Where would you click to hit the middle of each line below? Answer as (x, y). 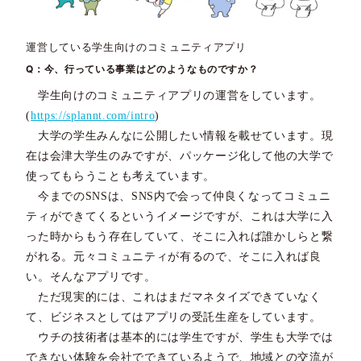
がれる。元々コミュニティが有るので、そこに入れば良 (174, 257)
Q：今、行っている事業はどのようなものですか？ (142, 69)
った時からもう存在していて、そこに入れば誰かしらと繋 (180, 237)
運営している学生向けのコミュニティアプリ (136, 47)
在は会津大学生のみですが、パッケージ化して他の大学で (180, 156)
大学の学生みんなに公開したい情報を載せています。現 (180, 136)
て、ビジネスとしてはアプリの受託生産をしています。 (174, 317)
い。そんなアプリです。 (91, 277)
